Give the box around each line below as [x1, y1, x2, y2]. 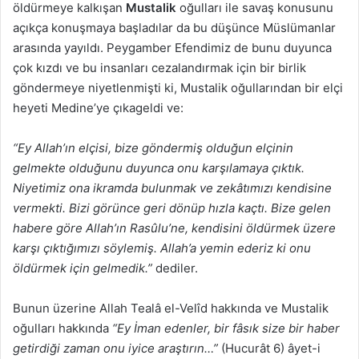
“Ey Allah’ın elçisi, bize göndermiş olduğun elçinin [13, 139, 293, 155]
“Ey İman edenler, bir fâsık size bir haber [112, 320, 340, 336]
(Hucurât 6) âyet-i [218, 340, 321, 356]
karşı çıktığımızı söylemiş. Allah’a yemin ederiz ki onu [13, 240, 311, 256]
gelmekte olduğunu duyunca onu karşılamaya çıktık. [13, 159, 305, 175]
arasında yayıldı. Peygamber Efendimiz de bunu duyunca [13, 39, 332, 55]
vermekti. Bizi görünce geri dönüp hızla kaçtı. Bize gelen [13, 200, 331, 216]
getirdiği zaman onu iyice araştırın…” [13, 340, 218, 356]
